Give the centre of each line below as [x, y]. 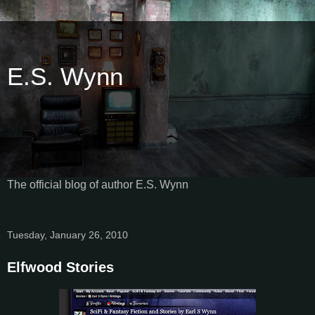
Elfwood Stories [60, 267]
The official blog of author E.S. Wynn [98, 184]
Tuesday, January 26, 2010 [67, 234]
